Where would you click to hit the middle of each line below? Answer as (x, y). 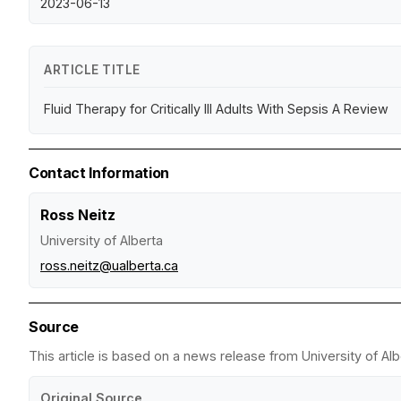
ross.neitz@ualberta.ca (109, 265)
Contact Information (99, 172)
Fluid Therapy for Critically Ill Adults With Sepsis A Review (216, 108)
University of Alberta (102, 240)
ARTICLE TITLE (92, 69)
